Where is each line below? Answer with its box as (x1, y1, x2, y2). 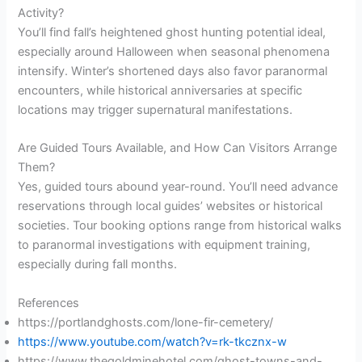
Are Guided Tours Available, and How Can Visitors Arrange (18, 141, 338, 156)
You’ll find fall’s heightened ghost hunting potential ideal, (18, 24, 326, 40)
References (18, 295, 80, 310)
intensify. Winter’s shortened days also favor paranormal (18, 63, 328, 78)
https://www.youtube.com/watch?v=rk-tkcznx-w (18, 334, 288, 349)
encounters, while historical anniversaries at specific (18, 82, 303, 98)
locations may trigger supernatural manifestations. (18, 102, 293, 117)
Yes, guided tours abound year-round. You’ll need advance (18, 179, 339, 195)
